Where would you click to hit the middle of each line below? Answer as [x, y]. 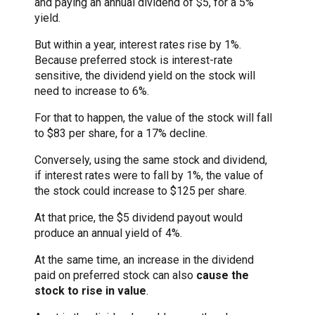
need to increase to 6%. [92, 91]
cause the [223, 275]
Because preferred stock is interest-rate [134, 60]
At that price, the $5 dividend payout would [139, 217]
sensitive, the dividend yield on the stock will [145, 75]
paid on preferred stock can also [115, 275]
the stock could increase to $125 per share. [141, 191]
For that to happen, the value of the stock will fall [153, 117]
